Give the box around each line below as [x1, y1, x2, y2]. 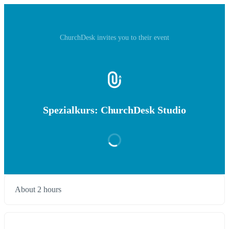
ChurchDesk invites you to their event [60, 34, 169, 41]
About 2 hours [15, 185, 61, 194]
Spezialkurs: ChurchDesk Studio [42, 104, 187, 116]
